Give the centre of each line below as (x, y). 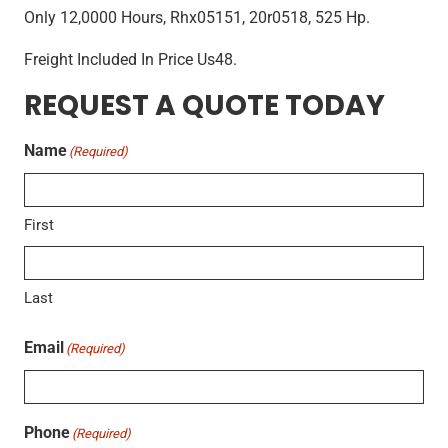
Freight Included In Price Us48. (130, 59)
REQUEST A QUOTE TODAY (204, 105)
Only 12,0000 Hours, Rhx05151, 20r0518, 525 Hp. (197, 17)
